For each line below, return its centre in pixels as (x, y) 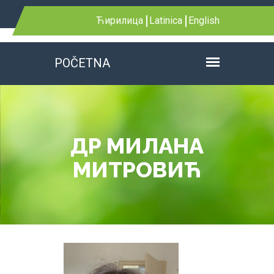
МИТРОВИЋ (137, 169)
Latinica (166, 20)
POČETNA (82, 63)
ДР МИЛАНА (137, 146)
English (204, 20)
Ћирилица (120, 20)
